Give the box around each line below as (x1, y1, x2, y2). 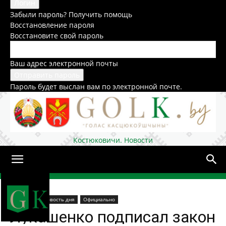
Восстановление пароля (10, 20, 94, 30)
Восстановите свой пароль (10, 31, 103, 40)
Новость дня (43, 195, 75, 203)
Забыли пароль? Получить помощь (10, 10, 132, 19)
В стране (13, 195, 35, 203)
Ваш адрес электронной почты (10, 59, 118, 68)
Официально (83, 195, 115, 203)
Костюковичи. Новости (73, 135, 153, 145)
